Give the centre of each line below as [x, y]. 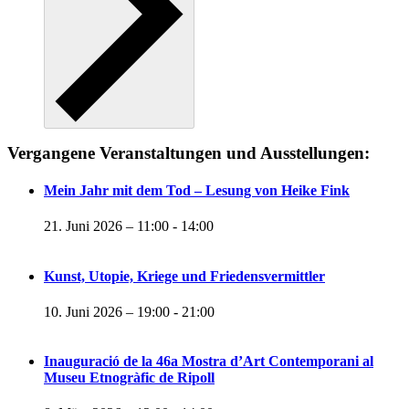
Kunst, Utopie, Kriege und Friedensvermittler [184, 276]
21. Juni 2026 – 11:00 [106, 226]
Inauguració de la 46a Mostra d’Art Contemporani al [209, 362]
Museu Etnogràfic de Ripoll [129, 378]
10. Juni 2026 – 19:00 [107, 311]
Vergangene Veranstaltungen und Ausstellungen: [189, 152]
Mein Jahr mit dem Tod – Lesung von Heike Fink [197, 191]
